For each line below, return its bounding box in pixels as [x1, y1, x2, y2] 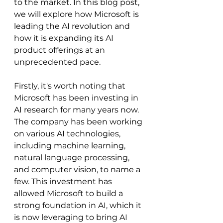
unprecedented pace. [14, 57, 101, 67]
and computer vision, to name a [14, 165, 142, 174]
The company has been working [14, 117, 144, 126]
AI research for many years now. [14, 105, 141, 114]
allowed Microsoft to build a [14, 189, 125, 198]
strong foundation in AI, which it [14, 201, 143, 210]
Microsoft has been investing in [14, 93, 140, 103]
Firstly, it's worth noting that [14, 81, 127, 91]
